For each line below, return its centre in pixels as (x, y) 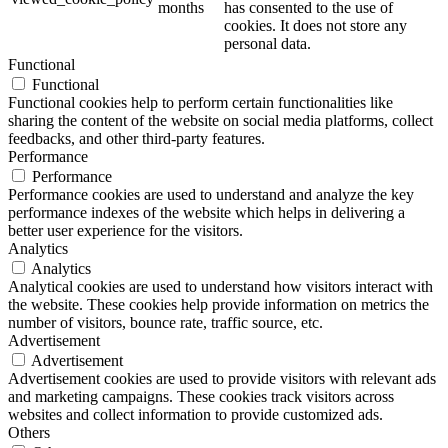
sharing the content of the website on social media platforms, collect (220, 120)
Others (29, 432)
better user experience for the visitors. (125, 230)
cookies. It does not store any (315, 25)
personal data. (267, 43)
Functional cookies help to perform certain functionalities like (200, 102)
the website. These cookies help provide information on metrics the (218, 304)
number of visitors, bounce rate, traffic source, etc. (165, 322)
